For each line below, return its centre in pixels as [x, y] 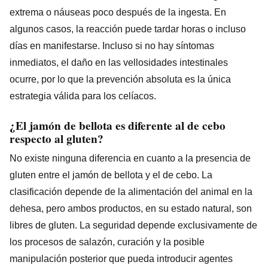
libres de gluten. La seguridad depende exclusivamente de [133, 225]
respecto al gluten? [57, 138]
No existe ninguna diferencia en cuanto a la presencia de [130, 158]
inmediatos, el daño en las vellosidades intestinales [119, 62]
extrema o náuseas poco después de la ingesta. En [118, 12]
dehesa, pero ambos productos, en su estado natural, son [131, 208]
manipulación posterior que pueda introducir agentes [121, 258]
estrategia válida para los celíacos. [83, 96]
